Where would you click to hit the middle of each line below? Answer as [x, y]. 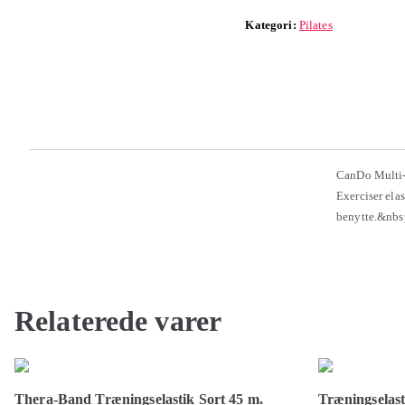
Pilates [316, 25]
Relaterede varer [118, 321]
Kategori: [272, 25]
